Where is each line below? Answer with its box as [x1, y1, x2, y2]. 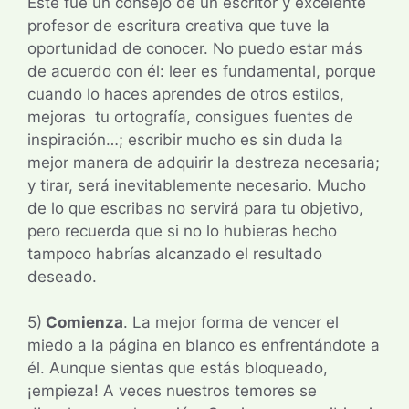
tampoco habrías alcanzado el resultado [27, 244, 322, 263]
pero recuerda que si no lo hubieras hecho [27, 221, 337, 240]
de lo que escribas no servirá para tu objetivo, [27, 198, 363, 217]
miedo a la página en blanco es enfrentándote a [27, 336, 380, 355]
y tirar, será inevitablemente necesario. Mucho [27, 175, 366, 194]
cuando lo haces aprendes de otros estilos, [27, 84, 344, 103]
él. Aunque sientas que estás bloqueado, [27, 359, 328, 378]
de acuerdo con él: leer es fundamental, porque [27, 61, 376, 80]
